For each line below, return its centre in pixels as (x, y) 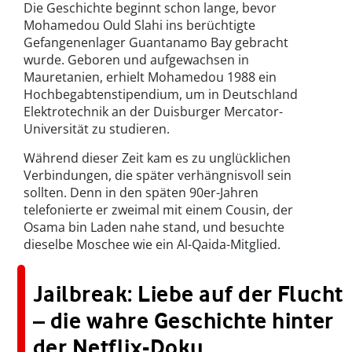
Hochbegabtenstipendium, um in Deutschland (161, 95)
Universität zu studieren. (97, 129)
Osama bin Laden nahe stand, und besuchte (154, 227)
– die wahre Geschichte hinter (183, 321)
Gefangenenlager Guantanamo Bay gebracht (156, 43)
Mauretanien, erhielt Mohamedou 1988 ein (150, 77)
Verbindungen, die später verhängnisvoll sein (158, 176)
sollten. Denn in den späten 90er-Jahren (141, 193)
